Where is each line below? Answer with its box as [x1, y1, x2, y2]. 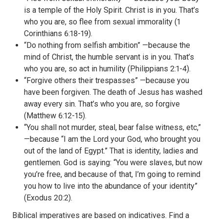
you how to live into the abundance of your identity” [24, 181, 197, 191]
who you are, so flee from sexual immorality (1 [24, 17, 180, 27]
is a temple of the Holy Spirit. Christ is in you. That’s [24, 5, 199, 15]
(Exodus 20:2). [24, 193, 72, 203]
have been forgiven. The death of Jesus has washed [24, 88, 202, 97]
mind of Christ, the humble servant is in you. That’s [24, 52, 194, 62]
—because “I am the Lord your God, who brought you [24, 134, 200, 144]
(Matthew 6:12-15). [24, 111, 87, 121]
